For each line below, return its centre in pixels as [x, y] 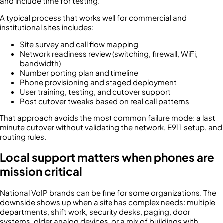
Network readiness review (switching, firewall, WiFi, [109, 53]
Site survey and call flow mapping [79, 44]
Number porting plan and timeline [79, 72]
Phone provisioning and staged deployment [98, 82]
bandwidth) [40, 63]
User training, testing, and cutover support [95, 91]
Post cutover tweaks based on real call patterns [105, 101]
